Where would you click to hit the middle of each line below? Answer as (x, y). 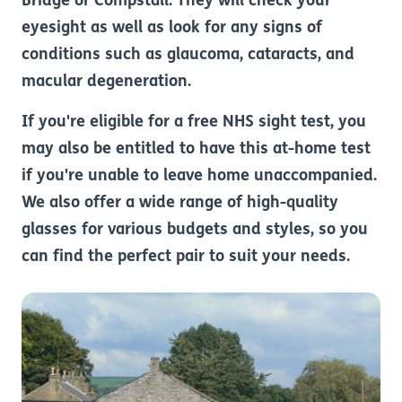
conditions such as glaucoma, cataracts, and (188, 55)
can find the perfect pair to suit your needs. (186, 257)
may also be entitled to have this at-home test (196, 149)
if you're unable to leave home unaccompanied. (199, 176)
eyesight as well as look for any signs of (172, 28)
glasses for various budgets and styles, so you (195, 230)
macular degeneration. (106, 82)
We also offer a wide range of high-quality (180, 203)
